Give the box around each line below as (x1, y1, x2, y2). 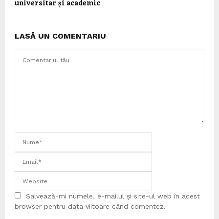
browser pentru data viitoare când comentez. (15, 202, 166, 210)
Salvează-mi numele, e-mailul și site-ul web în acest (26, 192, 200, 200)
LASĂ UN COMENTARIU (15, 31, 106, 41)
